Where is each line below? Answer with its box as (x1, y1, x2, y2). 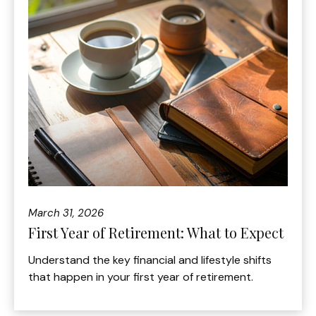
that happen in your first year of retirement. (28, 269, 253, 284)
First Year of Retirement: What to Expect (28, 222, 284, 242)
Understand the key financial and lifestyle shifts (28, 252, 272, 267)
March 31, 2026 (28, 205, 104, 220)
